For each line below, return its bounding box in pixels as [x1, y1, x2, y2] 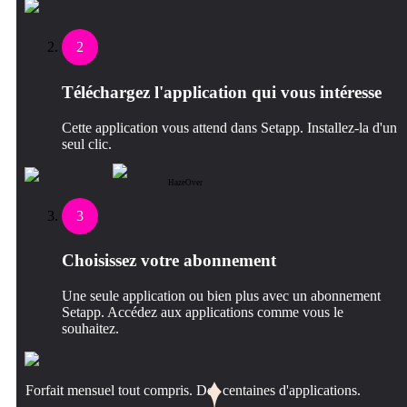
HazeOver [167, 178, 203, 188]
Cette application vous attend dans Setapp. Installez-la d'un [62, 119, 397, 135]
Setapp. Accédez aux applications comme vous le [62, 304, 343, 320]
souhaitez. [62, 321, 119, 336]
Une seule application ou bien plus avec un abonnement [62, 288, 381, 303]
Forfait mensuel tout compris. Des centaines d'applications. [25, 382, 361, 398]
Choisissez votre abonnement [62, 251, 276, 271]
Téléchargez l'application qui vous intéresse [62, 82, 382, 102]
